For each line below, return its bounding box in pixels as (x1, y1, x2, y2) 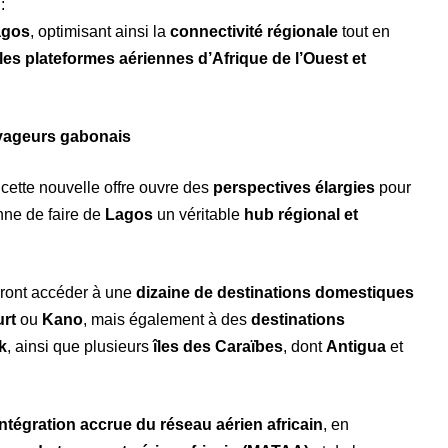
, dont (283, 338, 326, 356)
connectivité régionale (170, 23, 338, 41)
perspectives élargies (213, 179, 375, 197)
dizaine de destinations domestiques (136, 284, 414, 302)
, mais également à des (83, 311, 251, 329)
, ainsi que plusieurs (7, 338, 153, 356)
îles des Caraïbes (153, 338, 283, 356)
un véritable (153, 206, 244, 224)
